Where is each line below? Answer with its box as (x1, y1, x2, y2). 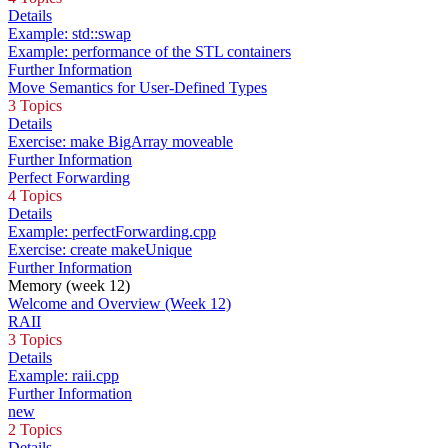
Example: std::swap (8, 25, 131, 43)
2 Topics (8, 421, 62, 439)
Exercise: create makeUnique (8, 241, 192, 259)
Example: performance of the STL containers (8, 43, 291, 61)
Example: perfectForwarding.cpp (8, 223, 216, 241)
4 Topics (8, 187, 62, 205)
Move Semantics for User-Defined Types (8, 79, 267, 97)
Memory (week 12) (8, 277, 130, 295)
